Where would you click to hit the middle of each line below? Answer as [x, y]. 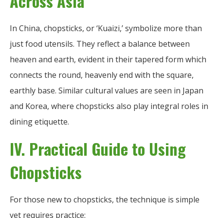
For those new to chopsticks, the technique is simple [105, 199]
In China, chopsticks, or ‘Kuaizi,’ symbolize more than [106, 28]
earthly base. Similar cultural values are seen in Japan [107, 90]
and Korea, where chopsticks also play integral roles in [109, 106]
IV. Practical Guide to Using [98, 148]
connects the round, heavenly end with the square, [102, 75]
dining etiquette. [39, 121]
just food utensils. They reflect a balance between [100, 44]
